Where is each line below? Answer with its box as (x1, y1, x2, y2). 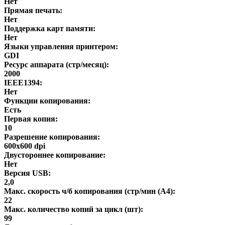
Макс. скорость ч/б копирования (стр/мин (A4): (4, 186, 175, 195)
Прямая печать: (4, 6, 62, 15)
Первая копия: (4, 114, 58, 123)
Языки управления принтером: (4, 42, 118, 51)
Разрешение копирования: (4, 132, 100, 141)
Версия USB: (4, 168, 51, 177)
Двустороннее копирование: (4, 150, 105, 159)
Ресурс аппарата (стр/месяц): (4, 60, 109, 69)
